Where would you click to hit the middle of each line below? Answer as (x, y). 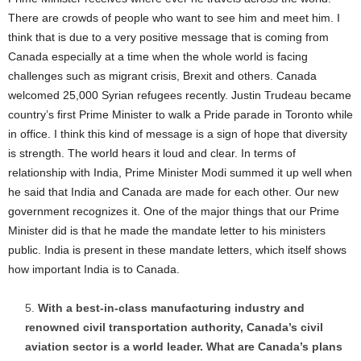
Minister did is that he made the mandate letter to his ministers (167, 231)
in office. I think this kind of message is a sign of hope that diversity (178, 134)
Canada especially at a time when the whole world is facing (158, 57)
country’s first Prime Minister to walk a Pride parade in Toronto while (180, 115)
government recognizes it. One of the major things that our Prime (174, 212)
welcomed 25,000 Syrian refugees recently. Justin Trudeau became (180, 95)
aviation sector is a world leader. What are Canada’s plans (184, 347)
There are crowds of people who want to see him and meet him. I (174, 18)
